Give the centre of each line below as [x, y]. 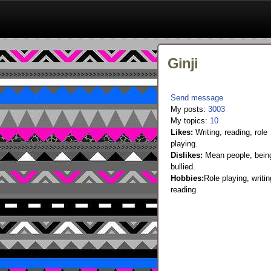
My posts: [189, 109]
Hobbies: [187, 178]
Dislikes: [187, 155]
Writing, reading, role [230, 132]
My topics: [190, 121]
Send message [197, 98]
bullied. [183, 167]
